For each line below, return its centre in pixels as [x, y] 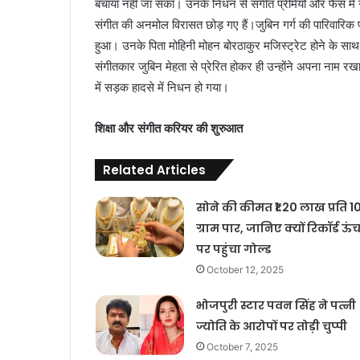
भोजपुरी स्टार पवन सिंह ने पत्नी [276, 306]
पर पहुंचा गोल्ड [233, 250]
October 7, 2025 [242, 347]
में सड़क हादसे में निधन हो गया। [162, 88]
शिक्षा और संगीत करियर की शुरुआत [169, 129]
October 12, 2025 [245, 270]
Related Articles [154, 170]
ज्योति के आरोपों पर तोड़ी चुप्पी [271, 327]
